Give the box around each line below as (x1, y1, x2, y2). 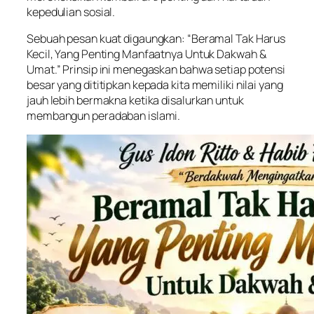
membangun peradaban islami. (27, 108, 181, 124)
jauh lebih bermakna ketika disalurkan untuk (27, 93, 244, 109)
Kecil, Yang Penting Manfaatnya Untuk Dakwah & (27, 46, 266, 62)
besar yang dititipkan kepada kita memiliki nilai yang (27, 77, 283, 93)
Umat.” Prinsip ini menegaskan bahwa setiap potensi (27, 62, 285, 78)
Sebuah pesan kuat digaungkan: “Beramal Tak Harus (27, 31, 286, 47)
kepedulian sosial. (27, 4, 116, 20)
